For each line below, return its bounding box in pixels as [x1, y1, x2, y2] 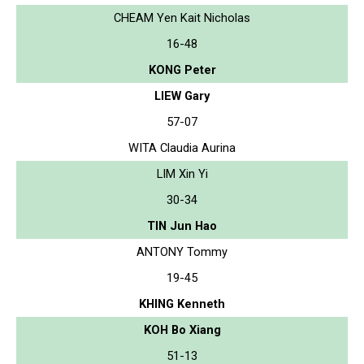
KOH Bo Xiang [143, 322, 221, 337]
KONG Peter [148, 62, 216, 77]
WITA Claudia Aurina [128, 140, 236, 155]
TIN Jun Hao [147, 218, 217, 233]
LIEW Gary [154, 88, 210, 103]
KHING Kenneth [139, 296, 225, 311]
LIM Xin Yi [156, 166, 208, 181]
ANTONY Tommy [136, 244, 227, 259]
